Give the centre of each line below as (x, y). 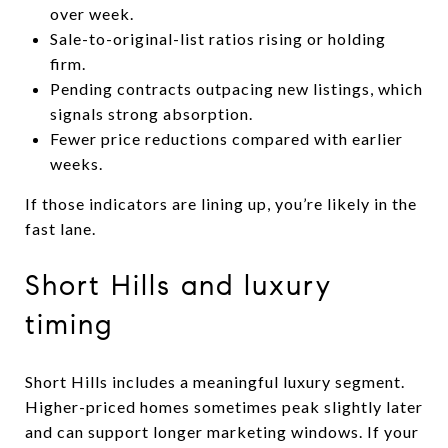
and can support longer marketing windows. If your (222, 431)
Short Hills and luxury (178, 285)
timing (69, 324)
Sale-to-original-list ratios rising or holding (217, 38)
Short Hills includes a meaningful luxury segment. (215, 381)
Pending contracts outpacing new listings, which (236, 88)
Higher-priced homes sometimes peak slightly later (224, 406)
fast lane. (60, 228)
